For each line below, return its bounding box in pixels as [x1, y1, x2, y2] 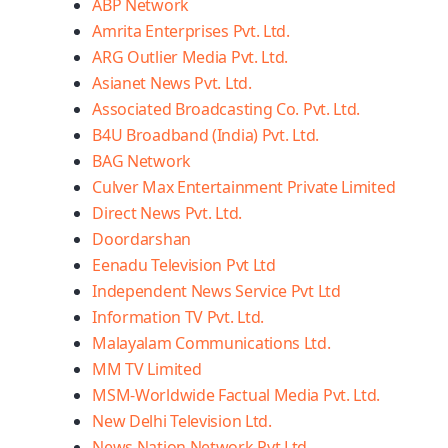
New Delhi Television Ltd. [92, 410, 272, 432]
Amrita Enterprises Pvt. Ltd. [92, 20, 290, 42]
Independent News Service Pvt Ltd [92, 280, 341, 302]
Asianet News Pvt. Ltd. [92, 72, 252, 94]
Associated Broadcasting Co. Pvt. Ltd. [92, 98, 361, 120]
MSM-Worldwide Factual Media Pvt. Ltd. [92, 384, 381, 406]
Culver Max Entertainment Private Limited [92, 176, 396, 198]
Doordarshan [92, 228, 191, 250]
